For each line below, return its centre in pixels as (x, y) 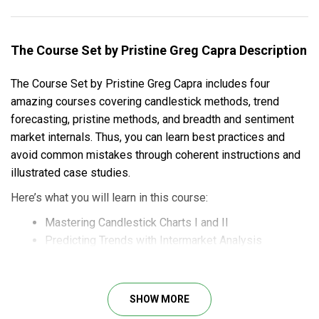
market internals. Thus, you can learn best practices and (148, 137)
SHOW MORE (159, 299)
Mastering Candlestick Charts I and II (137, 222)
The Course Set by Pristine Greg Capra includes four (140, 83)
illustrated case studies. (70, 172)
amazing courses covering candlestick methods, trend (145, 101)
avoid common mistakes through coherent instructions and (156, 155)
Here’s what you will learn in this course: (109, 197)
